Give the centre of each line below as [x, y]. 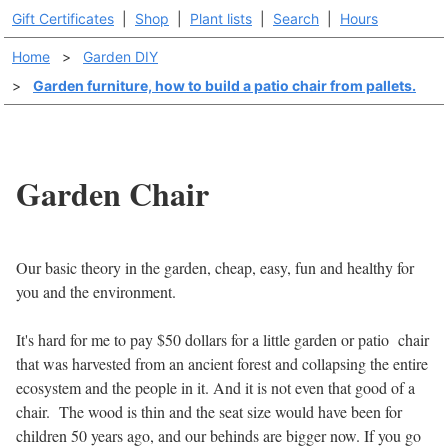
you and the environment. [96, 291]
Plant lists [221, 18]
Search [296, 18]
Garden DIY [120, 56]
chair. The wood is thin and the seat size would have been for [209, 411]
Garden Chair [112, 194]
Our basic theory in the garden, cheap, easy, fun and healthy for [215, 267]
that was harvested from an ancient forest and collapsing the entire [222, 363]
